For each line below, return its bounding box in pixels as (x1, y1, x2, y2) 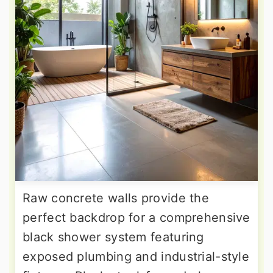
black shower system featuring (23, 230, 204, 245)
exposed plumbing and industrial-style (23, 249, 250, 264)
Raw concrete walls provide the (23, 191, 209, 206)
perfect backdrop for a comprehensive (23, 210, 250, 225)
